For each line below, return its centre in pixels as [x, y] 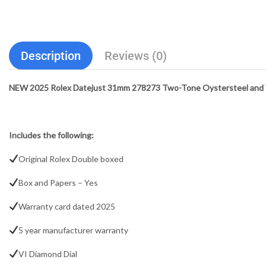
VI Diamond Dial [47, 254]
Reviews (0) [136, 56]
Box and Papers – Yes [58, 182]
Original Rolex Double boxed [71, 159]
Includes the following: [51, 135]
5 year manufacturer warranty [73, 230]
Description [51, 56]
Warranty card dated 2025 [66, 206]
